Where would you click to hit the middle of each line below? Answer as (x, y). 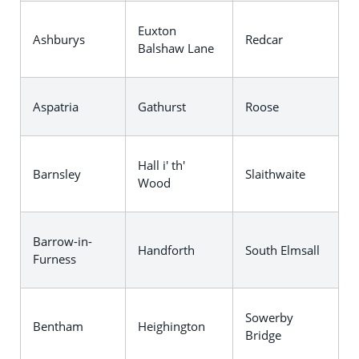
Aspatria (56, 107)
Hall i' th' (161, 165)
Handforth (166, 250)
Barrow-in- (63, 241)
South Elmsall (282, 250)
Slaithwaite (275, 174)
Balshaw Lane (176, 48)
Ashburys (59, 39)
